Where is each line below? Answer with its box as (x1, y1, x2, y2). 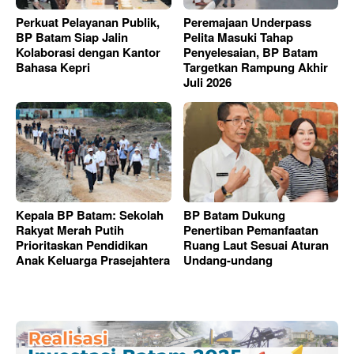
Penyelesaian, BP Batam (183, 43, 318, 62)
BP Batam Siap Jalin (16, 28, 128, 47)
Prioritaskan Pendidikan (16, 235, 148, 254)
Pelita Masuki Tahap (183, 28, 293, 47)
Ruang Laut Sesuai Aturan (183, 235, 329, 254)
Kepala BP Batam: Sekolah (16, 205, 164, 224)
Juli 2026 (183, 73, 232, 92)
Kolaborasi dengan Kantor (16, 43, 160, 62)
